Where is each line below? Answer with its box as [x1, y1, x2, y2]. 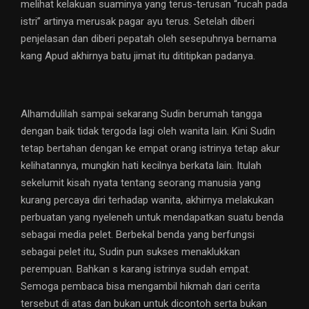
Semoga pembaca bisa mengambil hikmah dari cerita [21, 280, 260, 293]
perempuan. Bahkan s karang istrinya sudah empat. [21, 263, 250, 276]
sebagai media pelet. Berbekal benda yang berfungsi [21, 228, 255, 241]
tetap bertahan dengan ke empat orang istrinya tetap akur [21, 142, 280, 155]
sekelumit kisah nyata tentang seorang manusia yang [21, 177, 261, 190]
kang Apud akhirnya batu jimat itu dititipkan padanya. [21, 50, 255, 63]
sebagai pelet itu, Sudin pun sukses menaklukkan [21, 246, 240, 259]
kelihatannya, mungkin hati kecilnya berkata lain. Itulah [21, 159, 261, 172]
